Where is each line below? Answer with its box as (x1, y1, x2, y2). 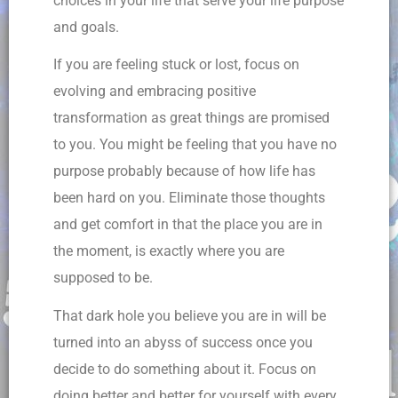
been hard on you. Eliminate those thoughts (53, 189, 325, 207)
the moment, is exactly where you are (53, 243, 284, 260)
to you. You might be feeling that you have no (53, 136, 337, 154)
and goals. (53, 18, 119, 36)
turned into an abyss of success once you (53, 334, 313, 352)
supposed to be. (53, 269, 156, 287)
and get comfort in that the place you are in (53, 216, 322, 234)
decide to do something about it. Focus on (53, 361, 316, 378)
